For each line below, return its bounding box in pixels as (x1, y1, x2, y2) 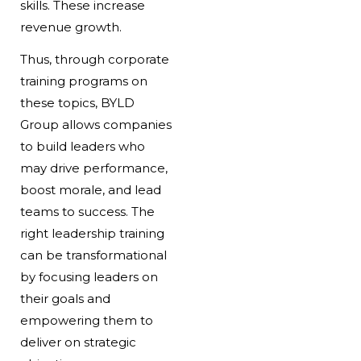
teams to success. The (19, 203, 155, 219)
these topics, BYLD (19, 94, 135, 110)
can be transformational (19, 247, 167, 263)
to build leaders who (19, 138, 145, 154)
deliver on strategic (19, 334, 136, 350)
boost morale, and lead (19, 181, 161, 197)
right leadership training (19, 225, 164, 241)
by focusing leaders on (19, 268, 158, 284)
